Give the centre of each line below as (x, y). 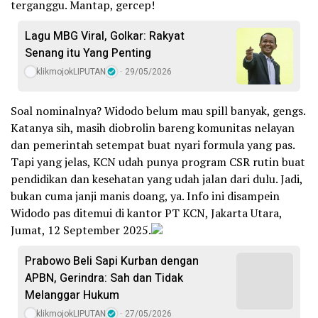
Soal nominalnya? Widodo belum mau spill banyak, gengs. (158, 111)
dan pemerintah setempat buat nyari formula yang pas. (153, 145)
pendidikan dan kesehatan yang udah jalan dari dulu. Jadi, (157, 179)
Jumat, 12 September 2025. (81, 230)
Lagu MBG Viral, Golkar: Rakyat (105, 37)
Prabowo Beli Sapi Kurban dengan (112, 262)
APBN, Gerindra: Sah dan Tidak (104, 279)
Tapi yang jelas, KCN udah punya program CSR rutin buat (158, 162)
